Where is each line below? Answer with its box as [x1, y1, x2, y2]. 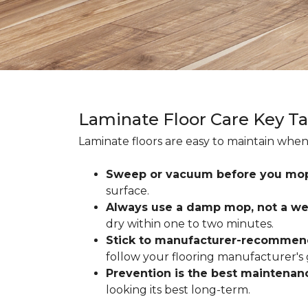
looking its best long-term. [106, 283, 250, 296]
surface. [106, 184, 149, 197]
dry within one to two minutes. [106, 217, 274, 230]
